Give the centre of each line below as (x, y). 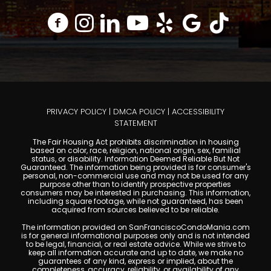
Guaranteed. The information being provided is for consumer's (135, 167)
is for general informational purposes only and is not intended (135, 235)
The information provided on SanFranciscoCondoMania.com (135, 227)
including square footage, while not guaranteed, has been (135, 201)
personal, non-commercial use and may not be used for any (135, 175)
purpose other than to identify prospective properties (135, 184)
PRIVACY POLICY (77, 111)
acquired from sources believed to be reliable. (135, 209)
